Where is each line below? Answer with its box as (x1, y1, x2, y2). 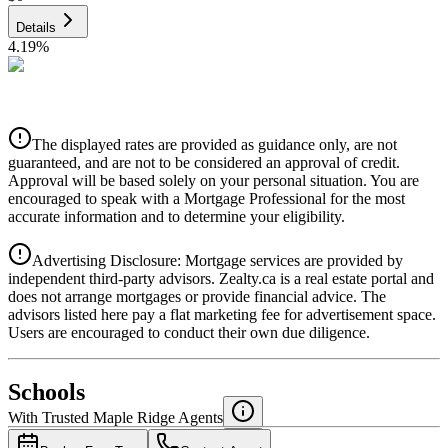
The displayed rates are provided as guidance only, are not (32, 135, 397, 153)
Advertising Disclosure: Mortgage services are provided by (32, 251, 403, 269)
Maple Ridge (93, 409, 175, 427)
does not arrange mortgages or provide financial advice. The (8, 287, 386, 305)
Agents (178, 409, 223, 427)
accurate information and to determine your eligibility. (8, 207, 345, 225)
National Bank (8, 347, 100, 365)
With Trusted (8, 409, 89, 427)
